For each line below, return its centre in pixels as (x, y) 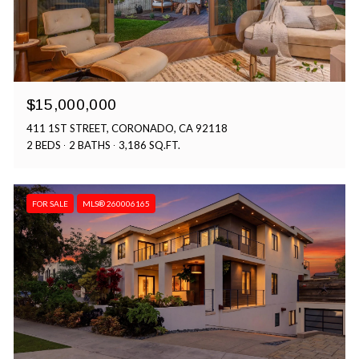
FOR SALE (50, 204)
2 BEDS (43, 145)
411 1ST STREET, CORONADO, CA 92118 (127, 129)
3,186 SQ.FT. (149, 145)
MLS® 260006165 (116, 204)
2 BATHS (89, 145)
